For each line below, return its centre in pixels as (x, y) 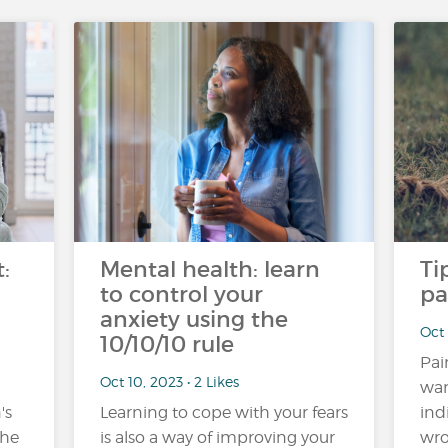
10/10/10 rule (167, 344)
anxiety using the (194, 319)
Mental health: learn (210, 269)
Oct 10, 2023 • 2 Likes (169, 381)
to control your (181, 294)
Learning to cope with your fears (224, 412)
